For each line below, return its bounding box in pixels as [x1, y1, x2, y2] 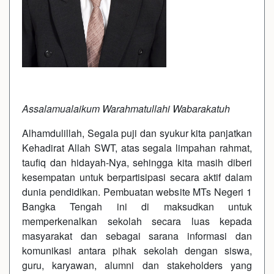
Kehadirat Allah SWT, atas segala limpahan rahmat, [22, 141, 252, 155]
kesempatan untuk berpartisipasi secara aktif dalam [22, 170, 252, 184]
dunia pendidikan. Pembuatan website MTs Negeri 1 [22, 185, 252, 199]
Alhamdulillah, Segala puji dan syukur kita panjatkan [22, 126, 252, 140]
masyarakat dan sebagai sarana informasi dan [22, 229, 252, 243]
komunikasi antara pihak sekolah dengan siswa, [22, 243, 252, 257]
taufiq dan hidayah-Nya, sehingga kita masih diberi [22, 155, 252, 169]
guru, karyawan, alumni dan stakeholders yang [22, 258, 252, 272]
